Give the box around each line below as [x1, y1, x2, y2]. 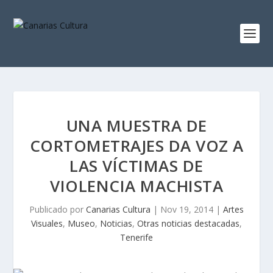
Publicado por [29, 204, 86, 215]
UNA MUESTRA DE [66, 115, 207, 136]
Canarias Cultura [86, 204, 151, 215]
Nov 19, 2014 [160, 204, 213, 215]
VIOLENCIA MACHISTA [50, 175, 223, 197]
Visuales [31, 218, 63, 229]
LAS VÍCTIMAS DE [69, 155, 204, 177]
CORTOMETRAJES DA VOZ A [29, 135, 244, 157]
